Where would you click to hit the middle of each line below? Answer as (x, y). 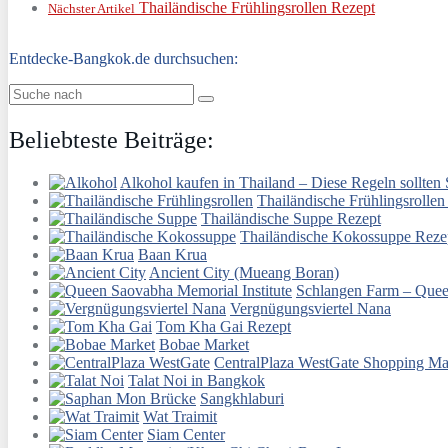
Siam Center (186, 435)
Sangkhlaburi (242, 399)
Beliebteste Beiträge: (111, 140)
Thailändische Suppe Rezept (291, 219)
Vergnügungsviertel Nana (310, 309)
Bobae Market (204, 345)
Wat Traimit (180, 417)
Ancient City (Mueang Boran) (244, 273)
